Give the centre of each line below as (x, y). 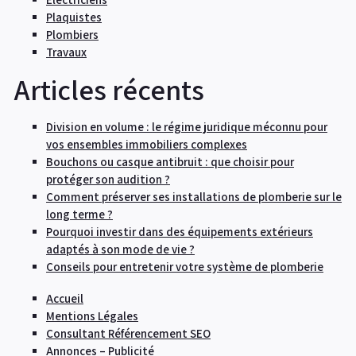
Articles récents (109, 89)
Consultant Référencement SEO (128, 333)
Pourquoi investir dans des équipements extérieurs (180, 231)
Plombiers (72, 34)
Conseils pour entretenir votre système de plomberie (185, 266)
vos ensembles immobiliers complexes (147, 144)
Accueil (65, 298)
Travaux (66, 52)
